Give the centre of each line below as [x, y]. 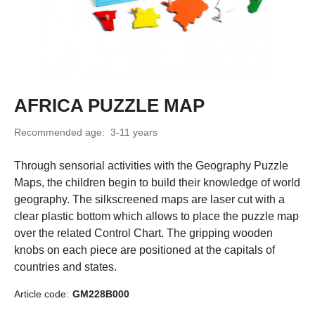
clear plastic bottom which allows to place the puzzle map [156, 216]
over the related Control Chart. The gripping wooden [143, 233]
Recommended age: [62, 132]
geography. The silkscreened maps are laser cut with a [149, 199]
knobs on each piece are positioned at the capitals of [144, 250]
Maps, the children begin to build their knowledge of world [157, 182]
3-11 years [134, 132]
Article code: [41, 294]
